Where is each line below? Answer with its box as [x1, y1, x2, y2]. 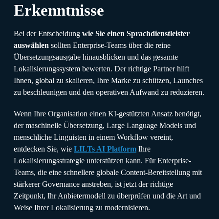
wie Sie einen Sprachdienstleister [82, 29, 190, 38]
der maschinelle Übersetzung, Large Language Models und [14, 121, 196, 130]
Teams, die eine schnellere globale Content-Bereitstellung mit [14, 168, 202, 176]
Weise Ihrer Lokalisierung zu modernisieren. [14, 203, 150, 212]
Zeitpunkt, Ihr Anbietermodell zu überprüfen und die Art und [14, 191, 201, 200]
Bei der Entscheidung [14, 29, 82, 38]
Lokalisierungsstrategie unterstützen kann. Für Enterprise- [14, 156, 191, 165]
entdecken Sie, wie [14, 144, 74, 153]
